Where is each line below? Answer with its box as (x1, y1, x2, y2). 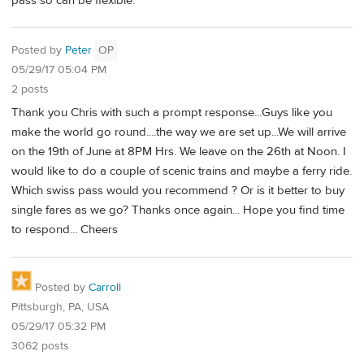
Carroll (89, 279, 121, 295)
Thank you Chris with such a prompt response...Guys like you (11, 105, 332, 121)
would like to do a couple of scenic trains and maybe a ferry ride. (11, 163, 352, 180)
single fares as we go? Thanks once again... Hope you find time (11, 202, 344, 219)
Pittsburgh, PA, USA (11, 299, 109, 314)
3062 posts (11, 338, 69, 353)
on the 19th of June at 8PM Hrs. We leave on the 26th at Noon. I (11, 144, 346, 160)
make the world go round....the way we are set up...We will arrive (11, 124, 346, 141)
